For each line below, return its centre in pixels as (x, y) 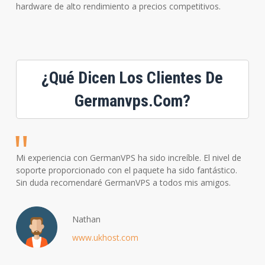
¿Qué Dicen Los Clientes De (132, 77)
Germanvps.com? (132, 101)
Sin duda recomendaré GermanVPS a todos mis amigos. (123, 182)
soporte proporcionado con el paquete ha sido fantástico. (126, 170)
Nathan (86, 219)
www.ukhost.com (105, 238)
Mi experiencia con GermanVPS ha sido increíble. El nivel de (128, 157)
